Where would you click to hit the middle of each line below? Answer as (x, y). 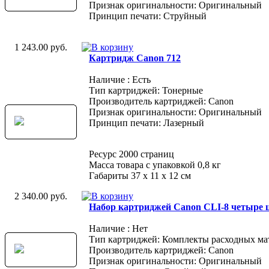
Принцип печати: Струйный (148, 16)
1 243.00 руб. (41, 47)
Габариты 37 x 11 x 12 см (140, 175)
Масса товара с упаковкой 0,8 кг (155, 165)
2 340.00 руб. (41, 196)
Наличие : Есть (120, 79)
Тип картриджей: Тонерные (146, 90)
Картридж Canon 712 (135, 58)
